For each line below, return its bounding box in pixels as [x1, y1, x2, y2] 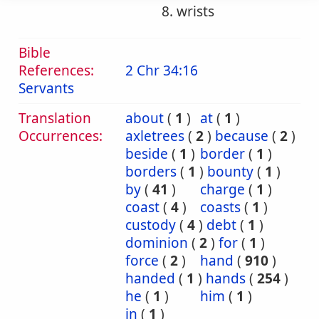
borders [125, 162, 177, 181]
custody [125, 216, 176, 234]
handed [125, 269, 175, 288]
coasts [200, 198, 241, 216]
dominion [125, 234, 188, 252]
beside [125, 145, 168, 163]
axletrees [125, 127, 184, 145]
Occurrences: [19, 127, 103, 145]
